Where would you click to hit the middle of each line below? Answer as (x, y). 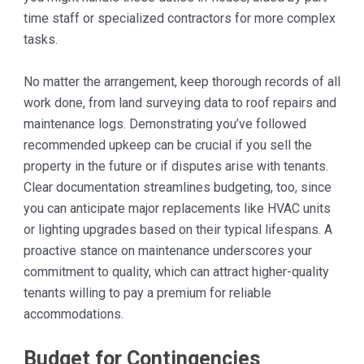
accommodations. (73, 314)
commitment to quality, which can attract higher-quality (176, 272)
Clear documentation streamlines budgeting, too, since (177, 188)
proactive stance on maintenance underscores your (167, 251)
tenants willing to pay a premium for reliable (147, 293)
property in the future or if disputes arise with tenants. (175, 167)
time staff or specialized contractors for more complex (179, 19)
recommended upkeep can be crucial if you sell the (167, 145)
